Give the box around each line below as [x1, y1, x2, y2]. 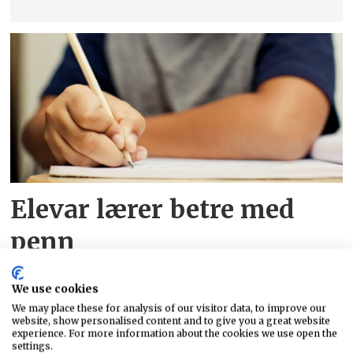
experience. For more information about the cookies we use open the [12, 327, 337, 340]
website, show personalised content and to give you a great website [12, 314, 330, 327]
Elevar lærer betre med [10, 193, 295, 225]
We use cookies [12, 281, 98, 296]
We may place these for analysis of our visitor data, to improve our [12, 302, 326, 314]
